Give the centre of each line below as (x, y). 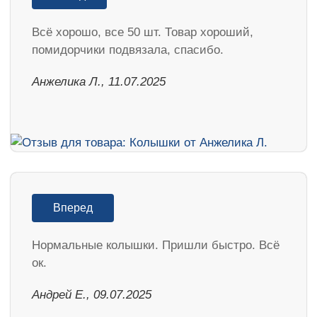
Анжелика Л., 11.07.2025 (99, 82)
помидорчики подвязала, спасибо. (128, 50)
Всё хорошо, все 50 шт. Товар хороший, (143, 32)
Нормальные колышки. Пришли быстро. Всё (156, 245)
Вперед (73, 207)
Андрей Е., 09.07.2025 (92, 294)
